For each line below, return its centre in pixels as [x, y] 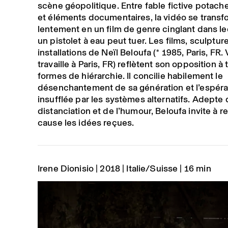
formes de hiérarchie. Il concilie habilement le [130, 76]
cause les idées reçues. [86, 122]
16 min [197, 168]
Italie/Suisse [152, 168]
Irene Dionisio [66, 168]
